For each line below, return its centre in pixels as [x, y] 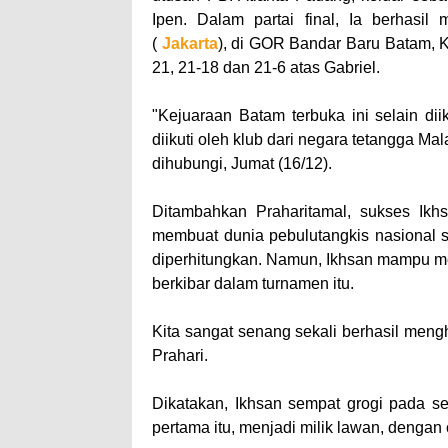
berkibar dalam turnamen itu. [255, 284]
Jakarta [189, 44]
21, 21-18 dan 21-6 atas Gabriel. [266, 68]
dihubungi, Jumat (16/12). [242, 164]
